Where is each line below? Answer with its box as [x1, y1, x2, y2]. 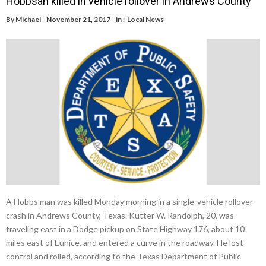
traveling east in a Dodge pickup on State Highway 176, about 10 [6, 223, 245, 234]
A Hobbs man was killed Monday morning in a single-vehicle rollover [6, 196, 253, 207]
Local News [127, 15, 164, 24]
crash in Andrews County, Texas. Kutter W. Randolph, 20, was [6, 210, 234, 220]
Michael [15, 15, 41, 24]
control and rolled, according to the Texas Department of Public [6, 251, 241, 261]
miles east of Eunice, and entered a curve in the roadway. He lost [6, 237, 243, 248]
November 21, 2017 [46, 15, 110, 24]
